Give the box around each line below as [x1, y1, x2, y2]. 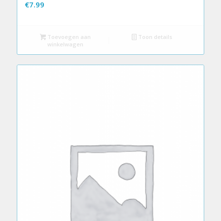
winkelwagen [47, 40, 83, 48]
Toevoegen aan [46, 33, 91, 40]
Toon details [137, 33, 173, 40]
